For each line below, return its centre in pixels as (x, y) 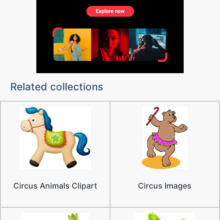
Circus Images (165, 186)
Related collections (56, 87)
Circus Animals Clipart (55, 186)
